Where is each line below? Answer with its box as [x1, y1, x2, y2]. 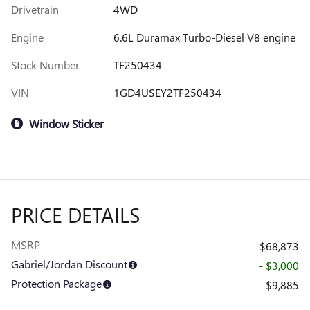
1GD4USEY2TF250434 [113, 85, 221, 100]
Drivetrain [11, 2, 59, 17]
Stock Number [11, 57, 80, 73]
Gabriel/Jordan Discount [11, 257, 127, 272]
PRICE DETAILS [11, 201, 140, 229]
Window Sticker [29, 116, 104, 131]
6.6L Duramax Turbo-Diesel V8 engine [113, 30, 295, 45]
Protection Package [11, 276, 102, 291]
